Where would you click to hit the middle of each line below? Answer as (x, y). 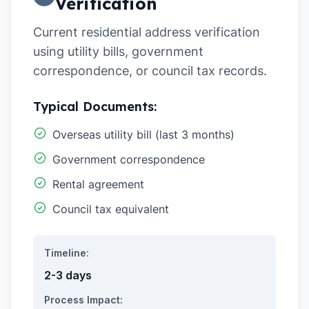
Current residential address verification (147, 32)
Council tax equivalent (111, 209)
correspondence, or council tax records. (150, 71)
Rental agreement (98, 184)
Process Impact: (83, 300)
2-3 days (68, 275)
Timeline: (67, 253)
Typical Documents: (95, 107)
